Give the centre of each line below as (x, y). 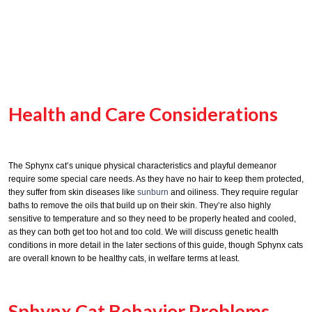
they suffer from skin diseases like (73, 192)
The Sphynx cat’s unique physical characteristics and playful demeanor (142, 165)
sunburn (153, 192)
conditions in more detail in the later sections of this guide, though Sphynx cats (156, 245)
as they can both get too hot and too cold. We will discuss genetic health (143, 232)
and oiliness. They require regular (233, 192)
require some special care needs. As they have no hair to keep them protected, (156, 179)
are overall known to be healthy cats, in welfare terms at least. (124, 258)
